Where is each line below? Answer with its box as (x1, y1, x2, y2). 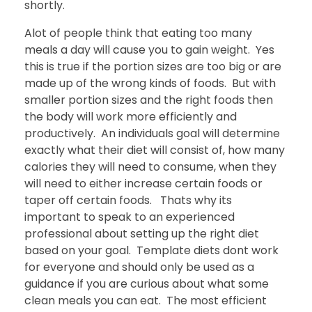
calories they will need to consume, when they (24, 158, 276, 175)
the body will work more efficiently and (24, 108, 237, 125)
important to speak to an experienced (24, 208, 235, 225)
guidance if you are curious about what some (24, 275, 269, 292)
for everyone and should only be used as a (24, 258, 254, 275)
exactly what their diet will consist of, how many (24, 141, 285, 158)
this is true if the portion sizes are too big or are (24, 58, 281, 75)
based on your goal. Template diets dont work (24, 242, 279, 258)
